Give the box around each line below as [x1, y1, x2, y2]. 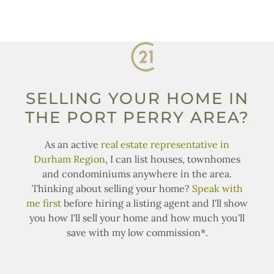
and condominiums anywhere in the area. [42, 167, 232, 180]
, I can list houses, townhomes [105, 152, 240, 165]
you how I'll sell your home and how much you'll [29, 211, 245, 224]
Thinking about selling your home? [31, 182, 192, 194]
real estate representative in [101, 138, 229, 150]
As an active [45, 138, 101, 150]
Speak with [191, 182, 243, 194]
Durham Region [34, 152, 105, 165]
